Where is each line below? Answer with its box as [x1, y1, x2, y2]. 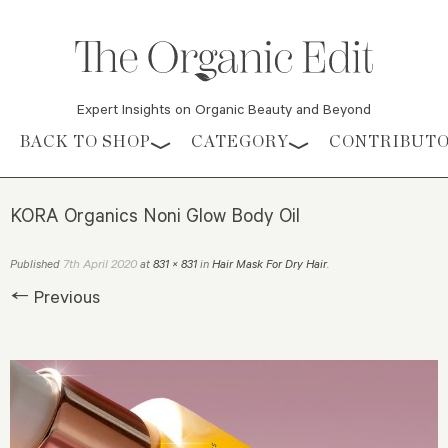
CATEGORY [191, 132, 289, 152]
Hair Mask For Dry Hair [212, 256, 327, 272]
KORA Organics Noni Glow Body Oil [10, 202, 300, 228]
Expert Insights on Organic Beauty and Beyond [77, 99, 371, 119]
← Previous [10, 284, 100, 309]
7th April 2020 [63, 255, 137, 272]
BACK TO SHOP [20, 132, 151, 152]
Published [10, 256, 63, 272]
